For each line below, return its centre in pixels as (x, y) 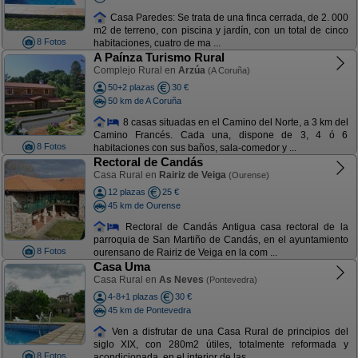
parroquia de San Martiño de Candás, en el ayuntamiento (221, 240)
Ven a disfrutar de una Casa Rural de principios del (228, 331)
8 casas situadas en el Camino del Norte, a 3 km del (234, 122)
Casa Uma (121, 267)
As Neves (181, 280)
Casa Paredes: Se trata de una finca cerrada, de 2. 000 (228, 17)
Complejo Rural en (135, 70)
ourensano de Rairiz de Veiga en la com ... (185, 253)
